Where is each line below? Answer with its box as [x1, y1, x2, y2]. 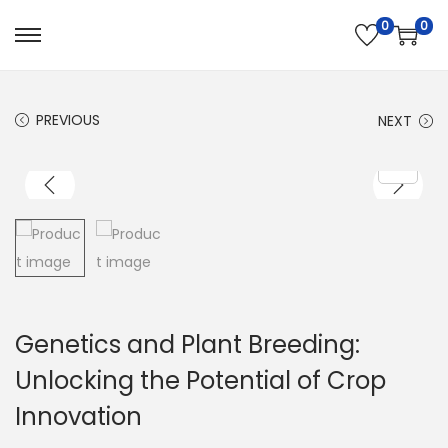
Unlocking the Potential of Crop [15, 364, 386, 397]
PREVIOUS [36, 110, 100, 130]
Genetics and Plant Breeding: [15, 328, 360, 361]
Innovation [15, 400, 142, 433]
